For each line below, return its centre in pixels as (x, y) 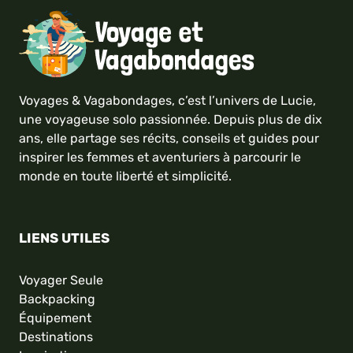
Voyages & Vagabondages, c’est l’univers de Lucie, (167, 100)
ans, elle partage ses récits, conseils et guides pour (169, 138)
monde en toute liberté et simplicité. (125, 176)
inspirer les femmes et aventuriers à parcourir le (160, 157)
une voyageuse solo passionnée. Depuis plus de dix (171, 119)
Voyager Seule (61, 280)
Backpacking (57, 299)
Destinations (56, 336)
